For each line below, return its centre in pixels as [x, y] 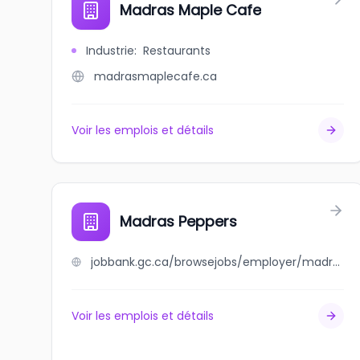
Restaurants [177, 51]
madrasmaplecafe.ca [155, 76]
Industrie [110, 51]
